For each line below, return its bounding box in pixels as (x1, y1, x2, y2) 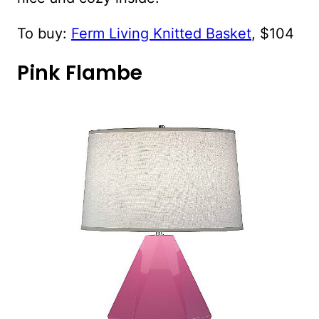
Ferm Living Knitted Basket (71, 25, 251, 43)
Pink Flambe (17, 59, 142, 88)
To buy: (17, 25, 71, 43)
